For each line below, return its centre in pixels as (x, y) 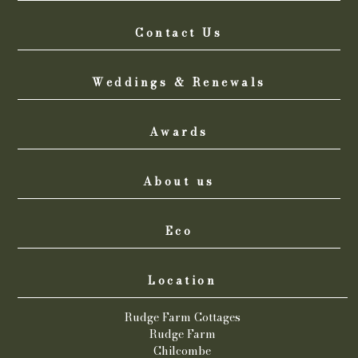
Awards (179, 132)
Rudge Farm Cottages (182, 317)
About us (179, 181)
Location (183, 280)
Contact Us (179, 33)
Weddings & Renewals (179, 82)
